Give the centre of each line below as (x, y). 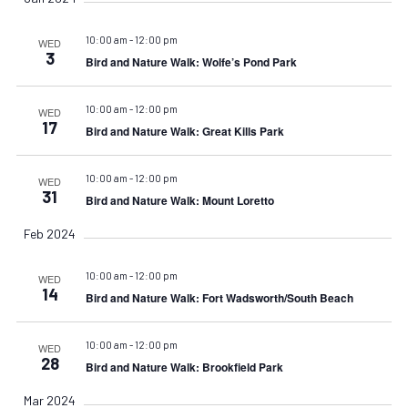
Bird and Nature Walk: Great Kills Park (184, 131)
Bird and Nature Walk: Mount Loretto (179, 200)
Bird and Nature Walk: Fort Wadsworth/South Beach (219, 297)
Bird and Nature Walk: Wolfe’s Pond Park (191, 61)
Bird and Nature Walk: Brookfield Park (184, 367)
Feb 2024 (50, 233)
